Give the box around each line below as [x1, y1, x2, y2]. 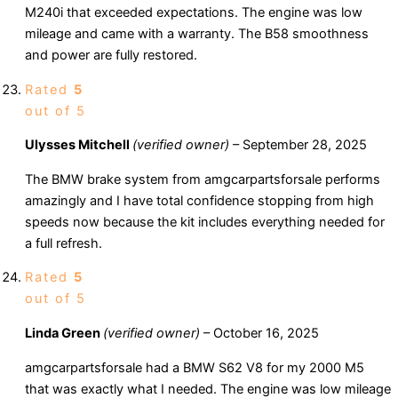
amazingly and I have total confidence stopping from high [25, 192, 374, 209]
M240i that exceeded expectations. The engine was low [25, 4, 362, 21]
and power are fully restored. [25, 47, 197, 64]
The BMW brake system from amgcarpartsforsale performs [25, 171, 380, 187]
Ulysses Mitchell [25, 137, 132, 154]
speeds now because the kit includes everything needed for [25, 213, 385, 230]
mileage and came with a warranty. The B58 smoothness [25, 26, 369, 43]
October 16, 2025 [213, 325, 319, 342]
